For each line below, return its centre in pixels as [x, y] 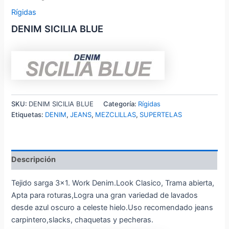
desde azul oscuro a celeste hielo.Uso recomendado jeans [112, 208]
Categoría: [121, 104]
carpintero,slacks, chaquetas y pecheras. [83, 220]
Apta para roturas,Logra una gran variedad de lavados [105, 196]
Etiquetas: [28, 114]
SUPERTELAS [161, 114]
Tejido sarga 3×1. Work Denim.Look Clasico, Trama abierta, [113, 183]
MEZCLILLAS [116, 114]
